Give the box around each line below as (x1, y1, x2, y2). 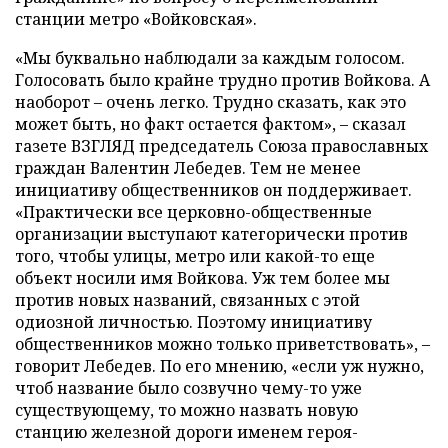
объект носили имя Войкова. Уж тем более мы (15, 267, 390, 289)
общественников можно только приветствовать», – (15, 333, 430, 355)
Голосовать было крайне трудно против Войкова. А (15, 69, 430, 91)
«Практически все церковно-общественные (15, 201, 372, 223)
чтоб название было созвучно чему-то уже (15, 377, 362, 399)
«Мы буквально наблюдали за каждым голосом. (15, 47, 405, 69)
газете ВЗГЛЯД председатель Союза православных (15, 135, 428, 157)
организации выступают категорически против (15, 223, 408, 245)
